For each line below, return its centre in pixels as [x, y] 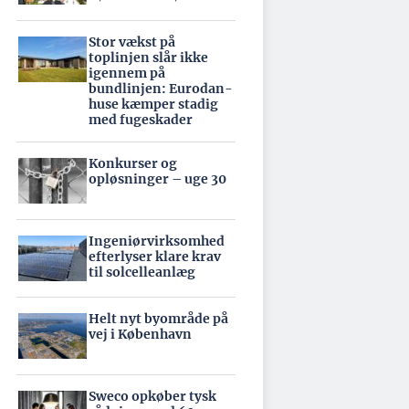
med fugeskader [141, 120]
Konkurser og [133, 163]
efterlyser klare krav [155, 257]
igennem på [127, 73]
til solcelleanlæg [142, 272]
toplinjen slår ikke [148, 58]
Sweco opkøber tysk [152, 396]
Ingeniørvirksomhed [157, 241]
